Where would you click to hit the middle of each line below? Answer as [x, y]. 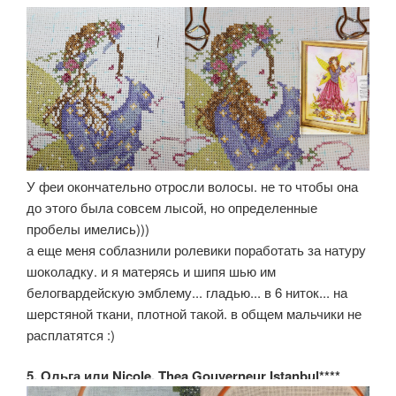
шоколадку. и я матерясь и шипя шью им [151, 270]
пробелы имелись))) [88, 228]
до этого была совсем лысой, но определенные [172, 207]
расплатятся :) [71, 334]
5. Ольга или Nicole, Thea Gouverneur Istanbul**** [183, 376]
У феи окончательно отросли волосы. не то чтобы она [192, 186]
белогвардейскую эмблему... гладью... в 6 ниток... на [187, 292]
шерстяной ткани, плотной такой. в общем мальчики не [194, 313]
